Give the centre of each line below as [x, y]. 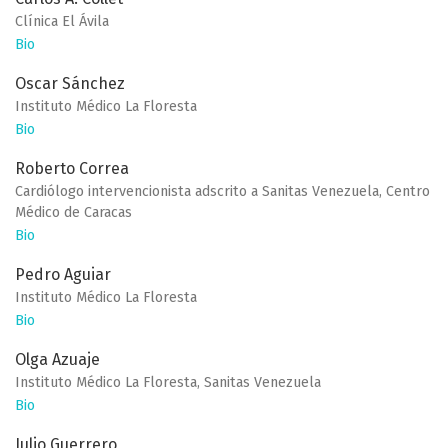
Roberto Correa [72, 169]
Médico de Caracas [73, 213]
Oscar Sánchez [70, 84]
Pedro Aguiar [63, 275]
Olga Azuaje [57, 360]
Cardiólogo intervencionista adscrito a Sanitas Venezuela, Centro [222, 192]
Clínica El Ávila [62, 22]
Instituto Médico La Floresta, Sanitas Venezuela [168, 383]
